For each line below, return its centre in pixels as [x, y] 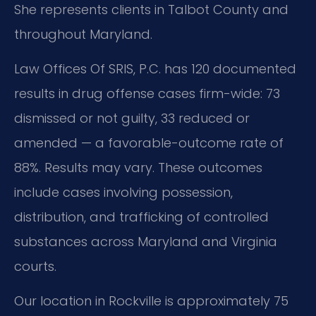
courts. [35, 267]
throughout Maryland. [83, 34]
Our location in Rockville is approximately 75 [151, 301]
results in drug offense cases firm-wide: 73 [147, 94]
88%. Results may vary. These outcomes [138, 168]
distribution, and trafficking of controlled [141, 217]
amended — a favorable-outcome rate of [149, 143]
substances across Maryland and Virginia [146, 242]
